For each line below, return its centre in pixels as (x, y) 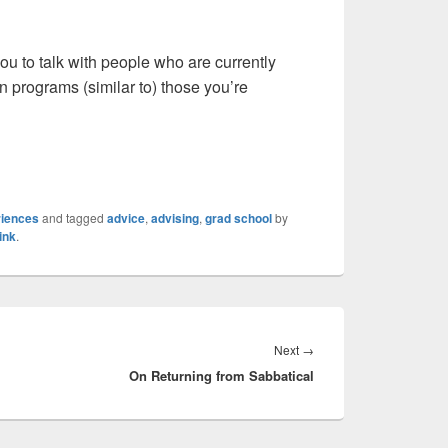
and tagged (73, 217)
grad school (238, 217)
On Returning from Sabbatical (221, 375)
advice (126, 217)
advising (175, 217)
